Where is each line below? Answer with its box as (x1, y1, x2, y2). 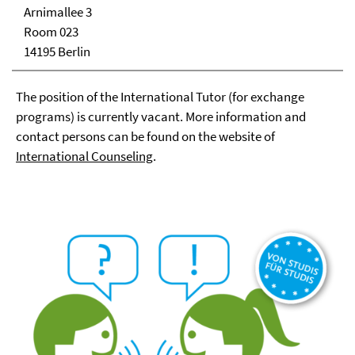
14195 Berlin (24, 43, 90, 60)
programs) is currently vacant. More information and (16, 108, 306, 125)
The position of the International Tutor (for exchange (16, 88, 304, 105)
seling (120, 147, 153, 165)
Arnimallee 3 (24, 3, 92, 21)
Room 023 (24, 23, 78, 40)
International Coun (16, 147, 120, 165)
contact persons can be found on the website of (16, 128, 275, 145)
